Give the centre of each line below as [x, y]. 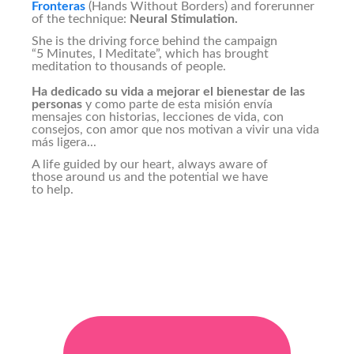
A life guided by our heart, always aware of [150, 164]
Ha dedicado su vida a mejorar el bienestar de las [168, 92]
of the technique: [79, 19]
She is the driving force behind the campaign [154, 41]
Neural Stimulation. [184, 19]
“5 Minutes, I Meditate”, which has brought [150, 54]
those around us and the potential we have [150, 177]
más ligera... [64, 142]
